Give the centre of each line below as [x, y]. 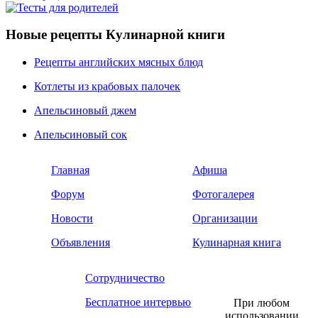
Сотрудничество [125, 278]
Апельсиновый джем [85, 111]
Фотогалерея [223, 194]
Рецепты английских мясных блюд [119, 62]
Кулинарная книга [237, 243]
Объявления [81, 243]
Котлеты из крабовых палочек [107, 87]
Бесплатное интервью [138, 302]
